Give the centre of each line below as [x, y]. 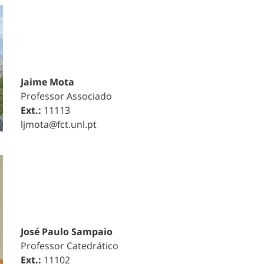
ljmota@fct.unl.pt [58, 124]
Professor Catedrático [69, 245]
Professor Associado [66, 96]
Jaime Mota [47, 82]
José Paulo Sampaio [66, 231]
